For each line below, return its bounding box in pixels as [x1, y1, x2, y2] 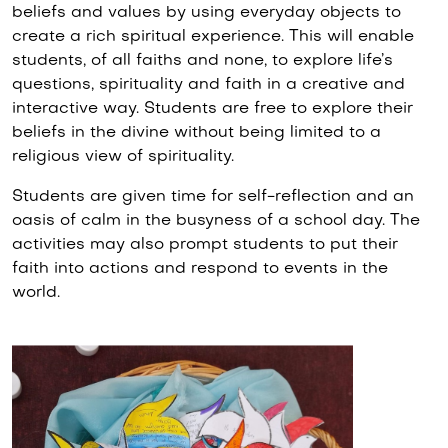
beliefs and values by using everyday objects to [12, 5, 401, 21]
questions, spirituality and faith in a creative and [12, 77, 405, 93]
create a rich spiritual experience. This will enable [12, 29, 414, 45]
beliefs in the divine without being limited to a [12, 125, 381, 141]
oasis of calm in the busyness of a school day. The [12, 213, 420, 229]
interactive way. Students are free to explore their [12, 101, 413, 117]
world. [12, 285, 70, 301]
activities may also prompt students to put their [12, 237, 398, 253]
